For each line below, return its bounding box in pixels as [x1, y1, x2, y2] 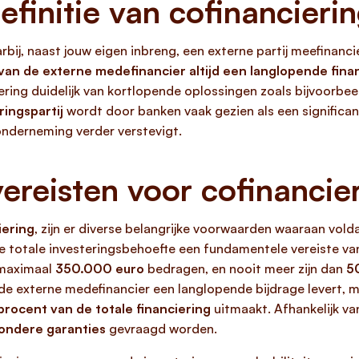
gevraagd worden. [106, 321, 217, 337]
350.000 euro [55, 260, 144, 276]
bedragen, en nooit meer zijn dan [144, 260, 346, 276]
